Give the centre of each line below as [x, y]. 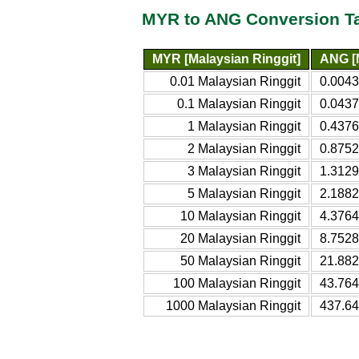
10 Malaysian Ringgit [240, 216]
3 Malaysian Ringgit [244, 171]
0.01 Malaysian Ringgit [235, 81]
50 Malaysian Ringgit [240, 260]
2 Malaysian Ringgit [244, 148]
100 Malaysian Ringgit [237, 283]
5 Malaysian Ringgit [244, 193]
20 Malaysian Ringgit [240, 238]
